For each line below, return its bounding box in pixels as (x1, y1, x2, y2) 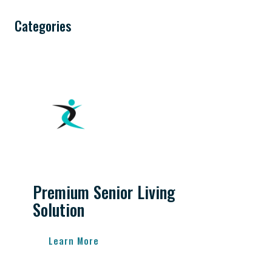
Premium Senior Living (33, 180, 175, 205)
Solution (33, 197, 84, 222)
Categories (15, 16, 71, 36)
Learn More (49, 234, 99, 248)
